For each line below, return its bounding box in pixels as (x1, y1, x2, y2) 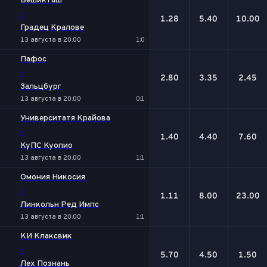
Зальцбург (20, 82, 61, 92)
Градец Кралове (20, 23, 84, 33)
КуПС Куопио (20, 141, 73, 151)
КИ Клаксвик (20, 231, 72, 241)
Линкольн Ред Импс (20, 200, 99, 210)
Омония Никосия (20, 172, 85, 182)
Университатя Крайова (20, 113, 110, 123)
